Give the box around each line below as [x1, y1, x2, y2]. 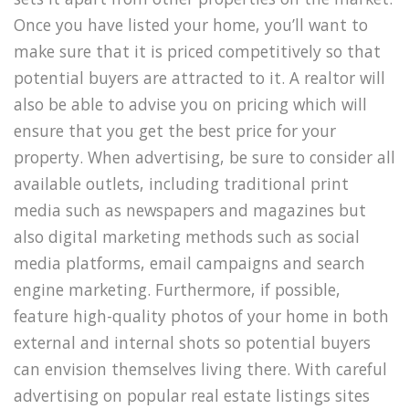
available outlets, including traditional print [14, 173, 349, 195]
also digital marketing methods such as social [14, 225, 360, 248]
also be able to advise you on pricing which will [14, 93, 367, 116]
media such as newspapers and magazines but [14, 199, 366, 222]
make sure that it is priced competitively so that [14, 40, 381, 63]
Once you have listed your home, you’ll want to [14, 14, 368, 37]
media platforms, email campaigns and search [14, 252, 365, 275]
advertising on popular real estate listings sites [14, 384, 370, 407]
